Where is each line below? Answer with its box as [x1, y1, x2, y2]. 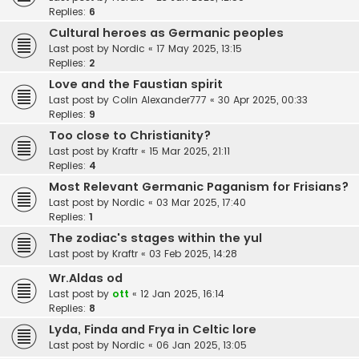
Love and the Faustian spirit [49, 76, 223, 93]
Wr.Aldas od [49, 270, 123, 287]
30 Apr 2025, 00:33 [218, 93, 308, 107]
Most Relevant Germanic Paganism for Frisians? [49, 179, 349, 196]
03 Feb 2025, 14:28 [149, 247, 237, 261]
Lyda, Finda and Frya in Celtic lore [49, 321, 256, 338]
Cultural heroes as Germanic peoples [49, 25, 284, 42]
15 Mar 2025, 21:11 [149, 144, 230, 159]
